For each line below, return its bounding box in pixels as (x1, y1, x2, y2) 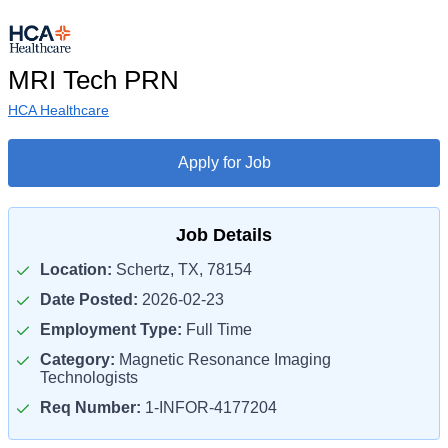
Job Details (176, 225, 272, 245)
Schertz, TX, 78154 (112, 261, 252, 278)
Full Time (182, 321, 252, 338)
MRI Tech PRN (8, 65, 179, 95)
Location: (40, 261, 112, 278)
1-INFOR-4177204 (141, 399, 277, 416)
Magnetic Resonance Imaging (115, 351, 331, 368)
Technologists (40, 369, 138, 386)
